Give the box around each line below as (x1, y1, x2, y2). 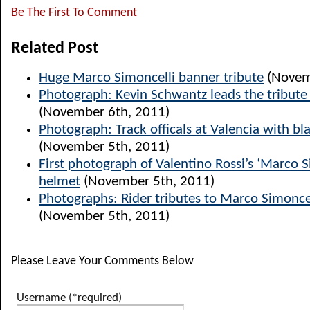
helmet (39, 174, 80, 189)
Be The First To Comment (11, 6, 137, 19)
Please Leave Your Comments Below (11, 255, 194, 268)
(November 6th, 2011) (39, 105, 170, 120)
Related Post (11, 40, 98, 57)
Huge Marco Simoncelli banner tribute (39, 71, 264, 85)
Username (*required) (17, 292, 122, 304)
